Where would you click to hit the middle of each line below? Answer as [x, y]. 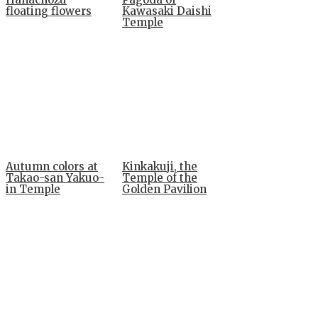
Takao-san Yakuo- [55, 178]
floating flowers [49, 11]
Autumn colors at [52, 167]
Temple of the [159, 178]
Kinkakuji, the [159, 167]
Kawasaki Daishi [166, 11]
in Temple [33, 190]
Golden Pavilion [164, 190]
